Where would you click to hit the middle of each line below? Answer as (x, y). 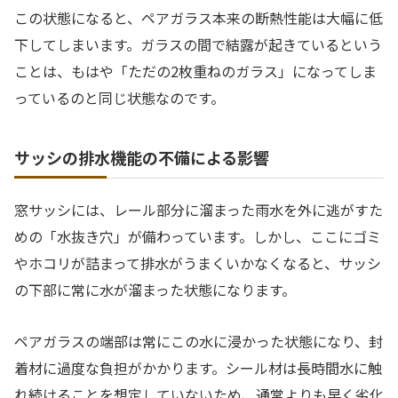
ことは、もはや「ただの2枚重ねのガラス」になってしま (195, 71)
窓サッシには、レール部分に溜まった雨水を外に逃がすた (199, 209)
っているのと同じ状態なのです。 (119, 97)
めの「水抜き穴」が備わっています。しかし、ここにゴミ (198, 236)
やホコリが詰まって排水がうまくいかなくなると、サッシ (198, 263)
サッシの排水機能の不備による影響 (142, 157)
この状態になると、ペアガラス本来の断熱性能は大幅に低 (199, 17)
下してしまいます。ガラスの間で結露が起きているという (198, 44)
